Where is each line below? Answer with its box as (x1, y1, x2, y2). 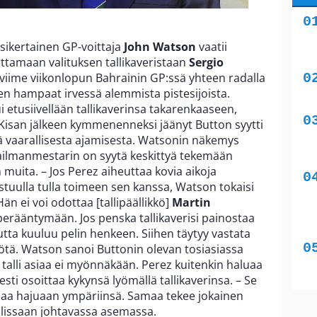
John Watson (124, 38, 196, 54)
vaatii (196, 38, 227, 54)
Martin (172, 194, 211, 210)
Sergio (189, 54, 224, 70)
